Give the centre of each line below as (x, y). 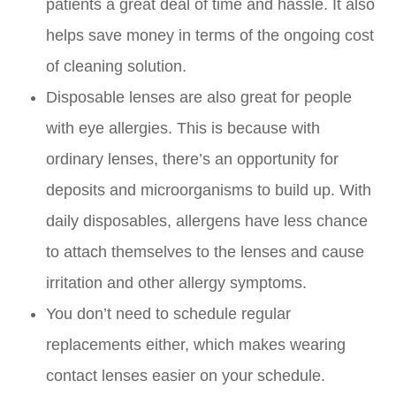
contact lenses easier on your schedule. (188, 376)
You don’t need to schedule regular (169, 314)
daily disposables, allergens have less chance (207, 221)
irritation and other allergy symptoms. (179, 283)
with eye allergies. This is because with (183, 129)
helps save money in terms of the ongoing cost (210, 36)
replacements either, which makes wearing (196, 345)
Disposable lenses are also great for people (199, 98)
